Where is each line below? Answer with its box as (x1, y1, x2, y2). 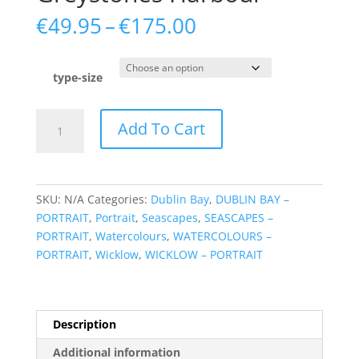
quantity (34, 146, 80, 162)
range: (195, 28, 257, 58)
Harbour (34, 127, 80, 143)
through (195, 65, 274, 95)
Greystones (34, 109, 95, 125)
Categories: (87, 191, 151, 207)
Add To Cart (117, 117, 205, 139)
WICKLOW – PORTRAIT (144, 246, 263, 262)
